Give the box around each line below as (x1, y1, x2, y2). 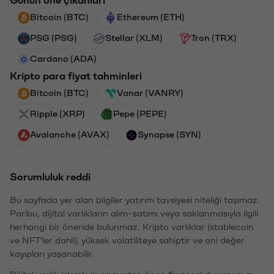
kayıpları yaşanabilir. (10, 250, 94, 259)
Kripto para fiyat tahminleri (10, 71, 142, 81)
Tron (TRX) (191, 34, 237, 43)
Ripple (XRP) (30, 109, 85, 119)
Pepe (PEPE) (113, 109, 167, 119)
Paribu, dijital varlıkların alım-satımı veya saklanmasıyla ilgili (10, 209, 258, 218)
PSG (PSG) (30, 34, 77, 43)
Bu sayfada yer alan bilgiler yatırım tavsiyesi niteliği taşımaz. (10, 196, 260, 205)
